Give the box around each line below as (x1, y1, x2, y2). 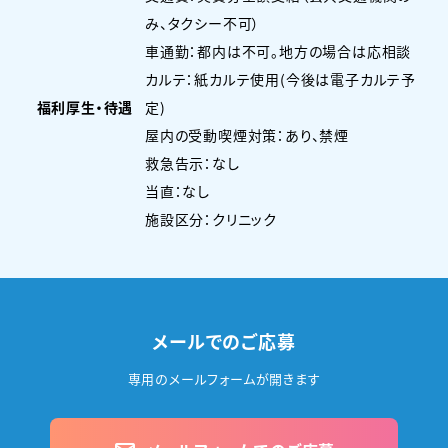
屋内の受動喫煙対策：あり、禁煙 (145, 125, 349, 145)
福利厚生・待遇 (36, 97, 134, 117)
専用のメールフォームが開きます (127, 369, 321, 388)
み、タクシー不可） (145, 13, 261, 33)
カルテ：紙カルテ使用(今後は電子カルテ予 (145, 69, 416, 89)
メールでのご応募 (152, 328, 296, 354)
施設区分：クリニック (145, 209, 277, 229)
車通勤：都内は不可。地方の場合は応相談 (145, 41, 412, 61)
